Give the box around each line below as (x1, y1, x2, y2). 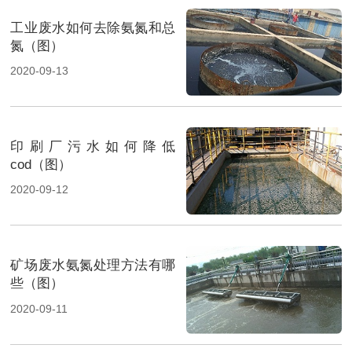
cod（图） (10, 157, 72, 173)
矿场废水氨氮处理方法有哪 (10, 258, 176, 273)
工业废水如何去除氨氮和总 (10, 20, 176, 36)
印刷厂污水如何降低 (10, 139, 176, 155)
